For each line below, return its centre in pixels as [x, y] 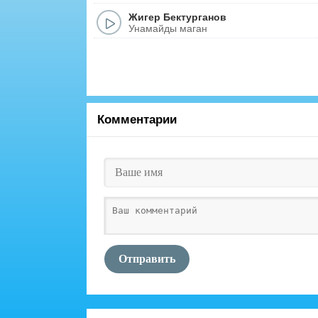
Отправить [147, 259]
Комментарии [137, 120]
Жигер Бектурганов [177, 17]
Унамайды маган [168, 28]
